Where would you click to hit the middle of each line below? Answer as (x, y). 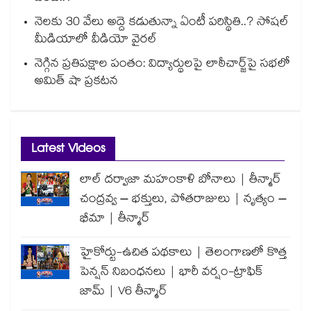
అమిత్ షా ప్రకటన (76, 83)
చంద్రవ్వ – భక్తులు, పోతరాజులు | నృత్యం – (183, 201)
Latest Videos (68, 151)
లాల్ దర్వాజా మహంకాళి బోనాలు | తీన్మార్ (180, 181)
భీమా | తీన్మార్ (115, 220)
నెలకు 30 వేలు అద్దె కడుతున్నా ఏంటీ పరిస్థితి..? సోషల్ (162, 24)
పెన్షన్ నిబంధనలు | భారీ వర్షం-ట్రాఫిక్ (171, 274)
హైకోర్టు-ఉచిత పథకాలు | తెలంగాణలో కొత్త (183, 254)
